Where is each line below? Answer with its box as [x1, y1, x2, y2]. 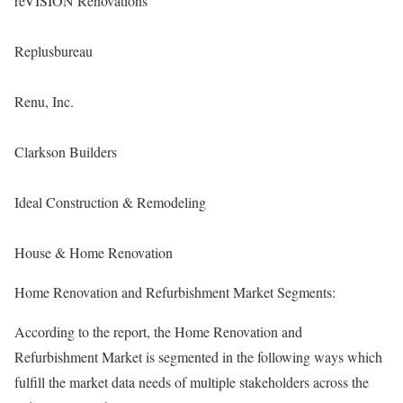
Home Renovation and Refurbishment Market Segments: [14, 282, 336, 302]
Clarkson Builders [14, 142, 117, 162]
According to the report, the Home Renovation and [14, 322, 302, 342]
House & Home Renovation [14, 243, 173, 263]
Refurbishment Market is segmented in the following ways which [14, 347, 382, 367]
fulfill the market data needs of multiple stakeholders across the [14, 372, 369, 392]
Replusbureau [14, 41, 93, 61]
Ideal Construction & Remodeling [14, 193, 206, 212]
